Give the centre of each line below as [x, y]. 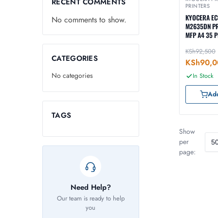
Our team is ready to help [91, 199]
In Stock [203, 76]
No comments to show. [89, 19]
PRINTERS [198, 6]
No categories [72, 75]
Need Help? [91, 188]
